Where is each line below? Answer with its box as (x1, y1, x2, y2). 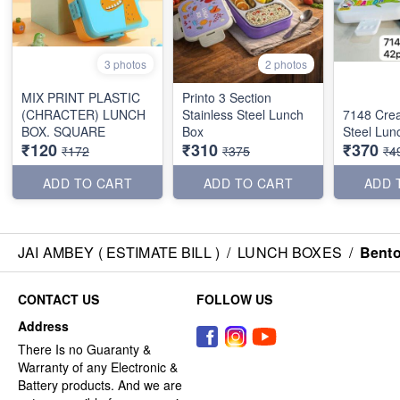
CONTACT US (18, 289, 99, 308)
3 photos (104, 55, 146, 71)
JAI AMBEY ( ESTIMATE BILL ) (18, 241, 221, 262)
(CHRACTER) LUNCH (21, 104, 146, 123)
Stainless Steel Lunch (182, 104, 304, 123)
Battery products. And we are (18, 375, 182, 394)
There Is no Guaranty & (18, 339, 151, 358)
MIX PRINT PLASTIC (21, 87, 140, 106)
